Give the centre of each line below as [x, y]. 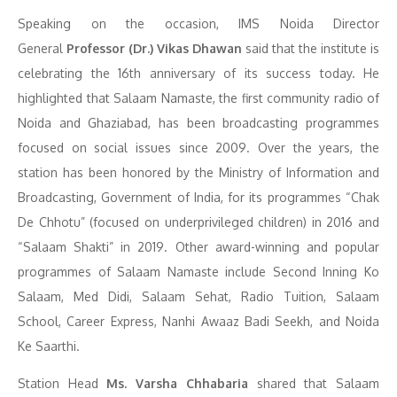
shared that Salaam [314, 383]
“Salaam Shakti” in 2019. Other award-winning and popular [198, 247]
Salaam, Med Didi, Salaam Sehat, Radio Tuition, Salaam [198, 296]
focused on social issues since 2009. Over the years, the [198, 148]
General [42, 48]
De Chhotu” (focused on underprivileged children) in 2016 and [198, 222]
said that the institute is [311, 48]
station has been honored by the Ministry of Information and [198, 172]
